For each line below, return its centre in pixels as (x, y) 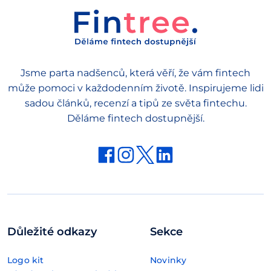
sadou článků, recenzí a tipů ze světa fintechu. (135, 103)
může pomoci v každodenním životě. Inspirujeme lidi (135, 88)
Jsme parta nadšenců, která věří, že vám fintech (135, 73)
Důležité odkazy (52, 231)
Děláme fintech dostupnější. (135, 119)
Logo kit (26, 260)
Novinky (168, 260)
